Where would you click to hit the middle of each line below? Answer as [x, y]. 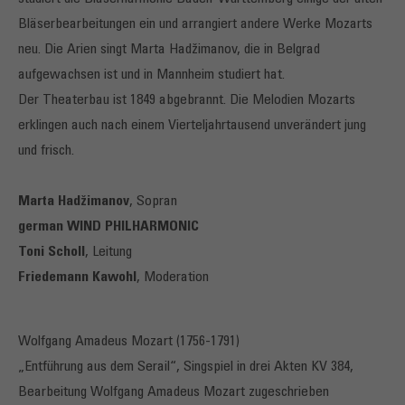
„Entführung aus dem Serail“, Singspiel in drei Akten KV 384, [186, 367]
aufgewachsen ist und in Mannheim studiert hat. [151, 75]
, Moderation [173, 278]
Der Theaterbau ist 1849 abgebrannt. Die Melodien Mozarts [187, 101]
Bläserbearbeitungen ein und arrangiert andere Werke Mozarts [195, 25]
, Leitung [108, 253]
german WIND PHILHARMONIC [108, 227]
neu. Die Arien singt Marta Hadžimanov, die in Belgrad [169, 50]
